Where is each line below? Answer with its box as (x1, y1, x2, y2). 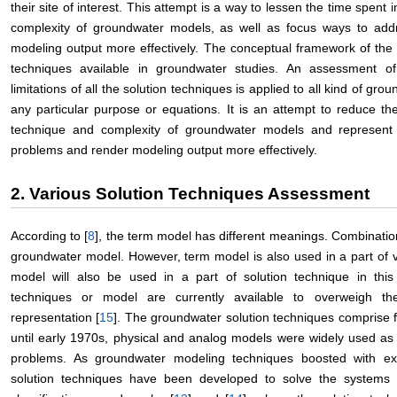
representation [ (11, 309, 100, 324)
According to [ (11, 228, 89, 243)
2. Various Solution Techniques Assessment (11, 183, 370, 203)
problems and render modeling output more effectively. (11, 142, 317, 157)
